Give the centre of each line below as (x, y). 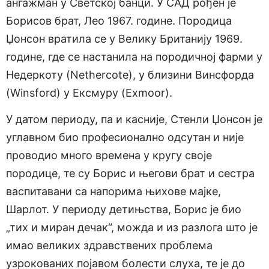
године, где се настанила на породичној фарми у (134, 56)
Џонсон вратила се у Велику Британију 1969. (124, 38)
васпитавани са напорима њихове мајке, (113, 192)
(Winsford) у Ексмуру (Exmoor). (89, 92)
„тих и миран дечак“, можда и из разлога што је (132, 228)
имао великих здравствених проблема (109, 246)
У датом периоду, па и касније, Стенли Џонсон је (134, 119)
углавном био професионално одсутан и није (125, 138)
